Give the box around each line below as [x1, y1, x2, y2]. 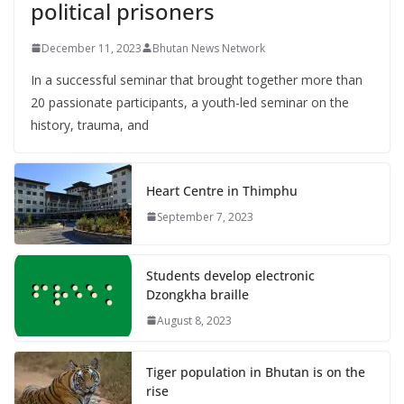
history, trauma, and [31, 115, 149, 133]
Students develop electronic [146, 266, 315, 284]
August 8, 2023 [157, 312, 232, 328]
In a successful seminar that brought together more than [31, 70, 363, 88]
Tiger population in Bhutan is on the [146, 363, 365, 381]
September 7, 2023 [157, 208, 253, 225]
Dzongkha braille [146, 285, 249, 303]
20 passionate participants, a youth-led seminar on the [31, 93, 349, 111]
